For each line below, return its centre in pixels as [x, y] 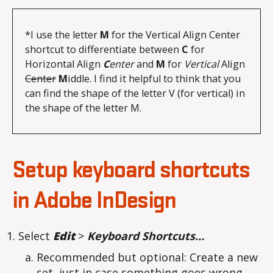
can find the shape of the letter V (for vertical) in [135, 94]
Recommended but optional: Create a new [147, 257]
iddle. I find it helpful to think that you [154, 79]
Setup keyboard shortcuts [131, 171]
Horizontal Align [64, 64]
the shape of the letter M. [83, 108]
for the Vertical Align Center [175, 35]
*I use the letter [62, 35]
